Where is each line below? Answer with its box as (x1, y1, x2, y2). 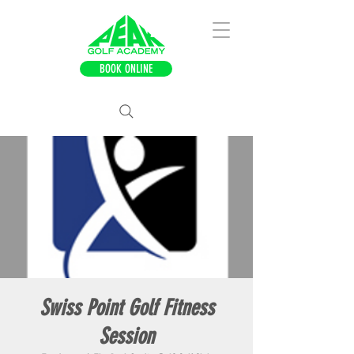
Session (99, 323, 154, 349)
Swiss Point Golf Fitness (39, 295, 214, 321)
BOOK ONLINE (100, 62, 153, 76)
